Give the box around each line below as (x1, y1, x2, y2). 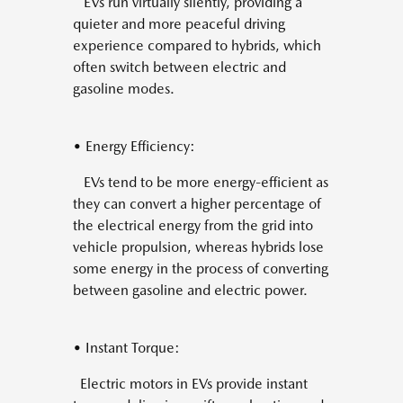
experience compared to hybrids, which (73, 37, 321, 55)
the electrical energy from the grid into (73, 217, 313, 235)
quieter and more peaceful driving (73, 15, 285, 33)
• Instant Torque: (73, 339, 180, 357)
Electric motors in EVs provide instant (73, 375, 308, 393)
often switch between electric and (73, 58, 286, 76)
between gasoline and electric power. (73, 282, 308, 300)
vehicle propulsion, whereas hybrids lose (73, 238, 324, 256)
